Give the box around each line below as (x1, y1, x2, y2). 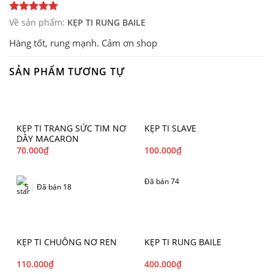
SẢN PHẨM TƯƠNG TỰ (9, 64, 125, 78)
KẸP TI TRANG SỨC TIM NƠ (17, 122, 126, 134)
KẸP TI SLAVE (144, 122, 196, 134)
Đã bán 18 (35, 181, 72, 192)
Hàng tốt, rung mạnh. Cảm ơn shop (9, 36, 157, 49)
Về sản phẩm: (9, 16, 67, 28)
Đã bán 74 (144, 176, 179, 187)
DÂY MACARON (17, 132, 79, 144)
